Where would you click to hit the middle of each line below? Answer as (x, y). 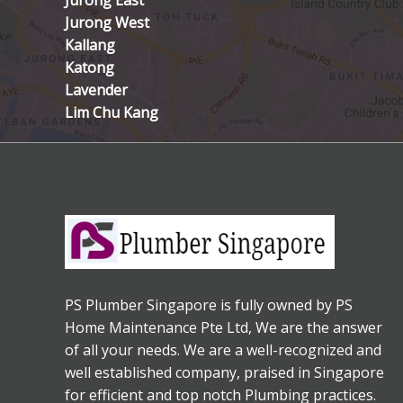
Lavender (96, 90)
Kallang (90, 45)
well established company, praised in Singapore (224, 373)
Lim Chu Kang (112, 113)
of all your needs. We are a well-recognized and (223, 350)
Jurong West (107, 23)
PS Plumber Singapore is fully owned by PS (209, 305)
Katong (90, 68)
